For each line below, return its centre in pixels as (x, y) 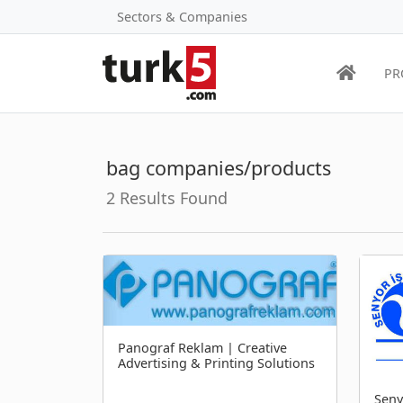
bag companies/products (219, 167)
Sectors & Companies (182, 17)
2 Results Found (167, 197)
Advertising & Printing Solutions (216, 363)
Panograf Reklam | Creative (202, 348)
